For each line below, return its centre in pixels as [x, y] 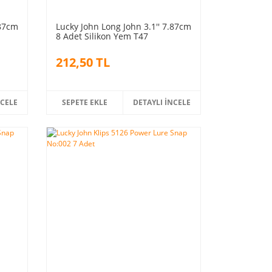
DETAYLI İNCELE [162, 102]
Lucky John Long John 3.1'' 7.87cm [123, 26]
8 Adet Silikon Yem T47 [102, 36]
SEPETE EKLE [85, 102]
